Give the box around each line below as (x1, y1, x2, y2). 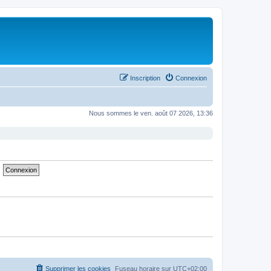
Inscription (130, 74, 160, 82)
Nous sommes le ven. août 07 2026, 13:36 (89, 109, 213, 117)
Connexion (175, 74, 207, 82)
